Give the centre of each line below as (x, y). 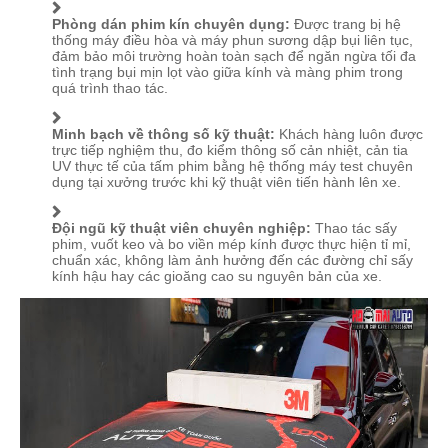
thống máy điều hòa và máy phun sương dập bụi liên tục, (232, 39)
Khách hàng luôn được (349, 133)
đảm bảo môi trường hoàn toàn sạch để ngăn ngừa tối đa (234, 55)
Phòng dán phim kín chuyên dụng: (171, 23)
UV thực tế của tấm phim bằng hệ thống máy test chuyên (232, 165)
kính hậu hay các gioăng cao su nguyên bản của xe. (217, 275)
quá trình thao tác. (110, 87)
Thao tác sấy (354, 227)
